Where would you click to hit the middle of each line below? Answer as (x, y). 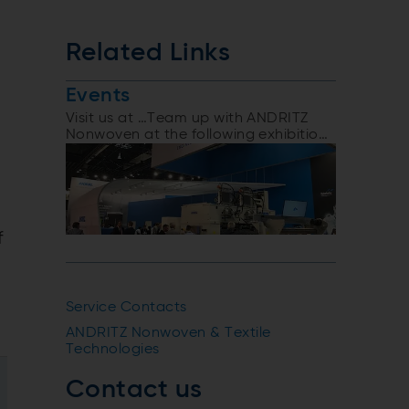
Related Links (148, 52)
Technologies (113, 349)
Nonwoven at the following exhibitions (200, 135)
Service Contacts (126, 307)
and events (105, 151)
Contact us (134, 389)
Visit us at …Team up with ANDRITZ (187, 118)
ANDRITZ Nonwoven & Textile (168, 333)
